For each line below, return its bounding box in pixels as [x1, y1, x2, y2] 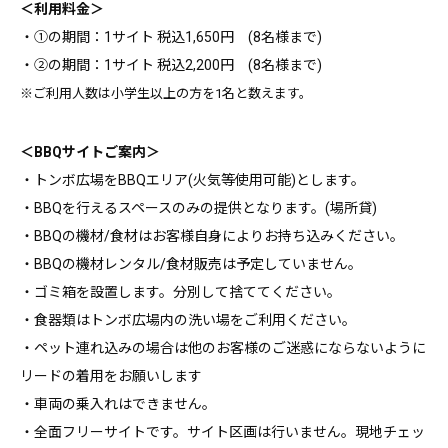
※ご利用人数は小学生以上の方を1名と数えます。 [20, 86, 312, 102]
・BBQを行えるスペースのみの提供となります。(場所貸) [20, 200, 377, 217]
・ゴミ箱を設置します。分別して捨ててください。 [20, 284, 341, 301]
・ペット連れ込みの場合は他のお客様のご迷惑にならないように [20, 340, 426, 357]
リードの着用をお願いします [20, 368, 202, 385]
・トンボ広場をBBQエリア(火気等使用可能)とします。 [20, 172, 365, 189]
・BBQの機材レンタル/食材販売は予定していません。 [20, 256, 362, 273]
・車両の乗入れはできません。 [20, 396, 216, 413]
